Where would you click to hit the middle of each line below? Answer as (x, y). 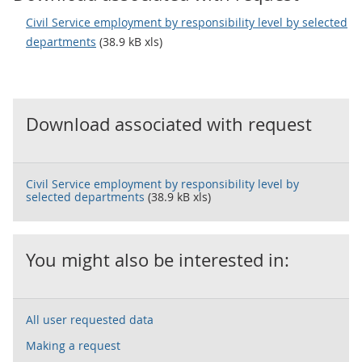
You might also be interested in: (158, 260)
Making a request (73, 345)
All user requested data (90, 320)
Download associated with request (169, 124)
